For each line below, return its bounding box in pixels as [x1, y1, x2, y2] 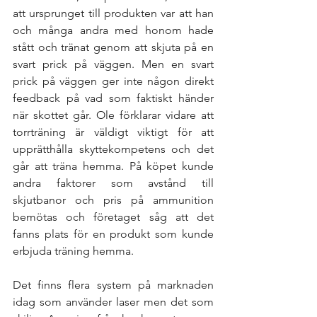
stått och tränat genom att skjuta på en [13, 40, 214, 54]
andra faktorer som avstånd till [13, 176, 214, 190]
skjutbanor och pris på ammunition [13, 193, 214, 207]
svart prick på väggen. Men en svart [13, 57, 214, 71]
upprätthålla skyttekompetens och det [13, 142, 214, 156]
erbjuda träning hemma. [13, 244, 134, 258]
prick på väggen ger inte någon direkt [13, 74, 214, 88]
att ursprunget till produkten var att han [13, 6, 214, 20]
